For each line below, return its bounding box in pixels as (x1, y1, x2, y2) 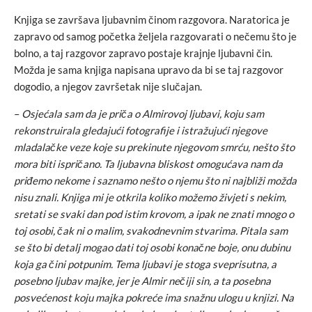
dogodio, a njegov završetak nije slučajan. (14, 80, 202, 93)
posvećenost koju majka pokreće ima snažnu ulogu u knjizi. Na (14, 291, 294, 304)
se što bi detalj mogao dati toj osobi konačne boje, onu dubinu (14, 241, 290, 253)
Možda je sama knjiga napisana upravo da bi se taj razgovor (14, 63, 283, 76)
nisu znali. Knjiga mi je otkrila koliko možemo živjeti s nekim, (14, 191, 286, 203)
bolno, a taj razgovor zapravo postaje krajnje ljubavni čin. (14, 47, 272, 59)
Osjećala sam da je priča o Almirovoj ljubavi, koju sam (22, 107, 264, 120)
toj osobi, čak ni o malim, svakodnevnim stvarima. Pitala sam (14, 224, 288, 237)
